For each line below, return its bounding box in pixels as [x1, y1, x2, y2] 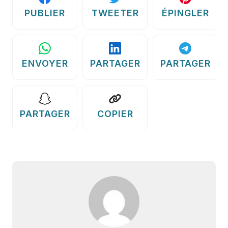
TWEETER [91, 7, 139, 18]
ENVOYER [21, 58, 68, 69]
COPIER [97, 108, 133, 119]
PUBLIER [24, 7, 65, 18]
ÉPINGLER [161, 7, 209, 18]
